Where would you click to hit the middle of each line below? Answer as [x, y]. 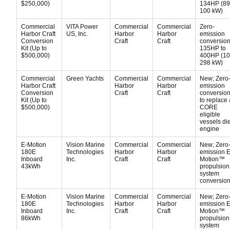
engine [209, 129]
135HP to [213, 48]
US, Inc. [77, 34]
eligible [210, 114]
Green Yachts [85, 79]
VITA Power [82, 27]
